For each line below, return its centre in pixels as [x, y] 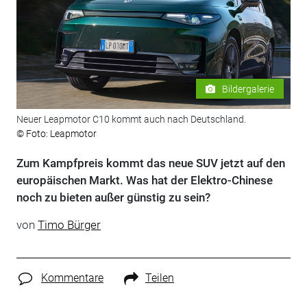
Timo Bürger [69, 225]
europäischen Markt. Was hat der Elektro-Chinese [144, 181]
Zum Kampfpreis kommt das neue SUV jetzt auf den [150, 163]
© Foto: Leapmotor [56, 134]
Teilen [159, 278]
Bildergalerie [248, 89]
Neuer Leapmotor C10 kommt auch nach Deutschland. [131, 120]
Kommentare [72, 278]
